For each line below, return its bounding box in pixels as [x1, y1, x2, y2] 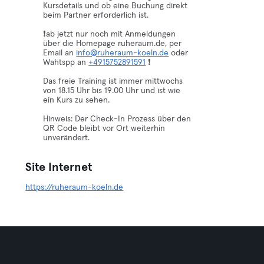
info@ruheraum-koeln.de [76, 49, 169, 57]
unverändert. [43, 134, 90, 142]
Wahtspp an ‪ [43, 58, 89, 67]
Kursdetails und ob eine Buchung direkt [43, 2, 188, 10]
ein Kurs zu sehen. [43, 96, 110, 104]
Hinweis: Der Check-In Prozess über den [43, 115, 192, 123]
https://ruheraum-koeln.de [25, 183, 124, 192]
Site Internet [25, 161, 93, 173]
